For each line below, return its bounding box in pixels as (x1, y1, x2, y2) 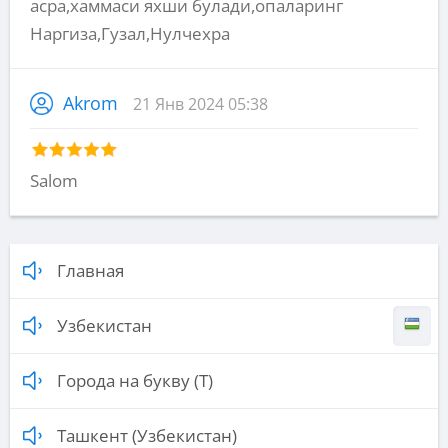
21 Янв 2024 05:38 (133, 92, 268, 115)
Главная (57, 258, 124, 282)
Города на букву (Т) (57, 368, 213, 392)
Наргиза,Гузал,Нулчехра (30, 21, 230, 45)
